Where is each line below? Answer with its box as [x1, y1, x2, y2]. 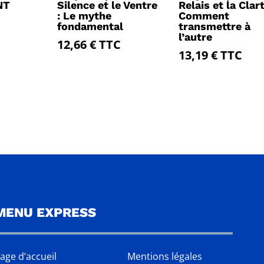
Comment [178, 9, 229, 22]
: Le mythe [57, 9, 112, 22]
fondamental [57, 19, 124, 32]
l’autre [178, 30, 212, 43]
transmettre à [178, 19, 250, 32]
